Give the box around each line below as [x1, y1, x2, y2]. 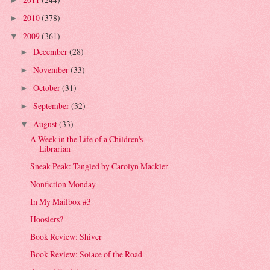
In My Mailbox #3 [30, 195, 92, 207]
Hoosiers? [30, 213, 64, 225]
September [33, 99, 71, 111]
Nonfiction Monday [30, 178, 96, 190]
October [33, 81, 62, 93]
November [33, 63, 71, 75]
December [33, 45, 69, 57]
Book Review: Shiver [30, 230, 102, 242]
